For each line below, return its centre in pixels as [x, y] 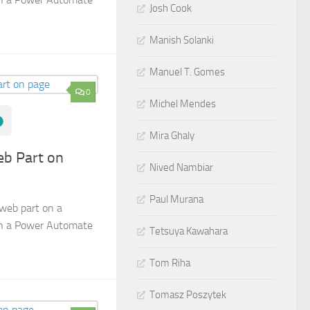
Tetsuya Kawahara [189, 231]
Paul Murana [176, 199]
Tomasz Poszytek [188, 295]
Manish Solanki [182, 40]
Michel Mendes [183, 104]
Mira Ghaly [172, 136]
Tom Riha [170, 263]
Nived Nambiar [181, 167]
